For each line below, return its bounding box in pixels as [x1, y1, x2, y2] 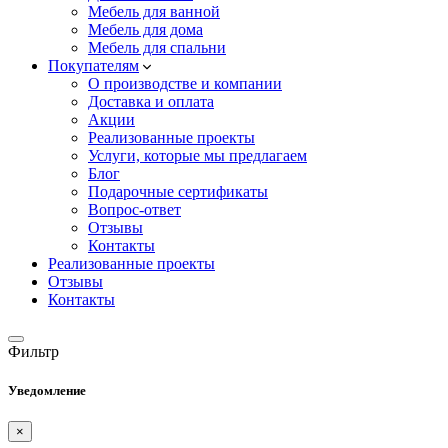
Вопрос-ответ [88, 201, 181, 219]
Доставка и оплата [88, 93, 214, 111]
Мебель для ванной [88, 3, 220, 21]
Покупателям [48, 57, 139, 75]
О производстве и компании [88, 75, 282, 93]
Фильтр [8, 343, 59, 361]
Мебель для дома [88, 21, 203, 39]
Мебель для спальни [88, 39, 226, 57]
